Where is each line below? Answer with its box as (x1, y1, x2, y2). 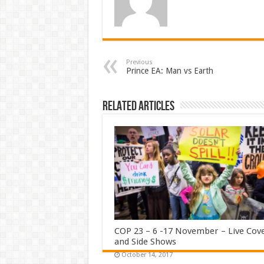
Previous (126, 58, 153, 66)
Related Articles (102, 98, 174, 114)
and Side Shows (114, 236, 176, 247)
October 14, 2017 (121, 251, 173, 259)
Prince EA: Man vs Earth (126, 65, 213, 75)
